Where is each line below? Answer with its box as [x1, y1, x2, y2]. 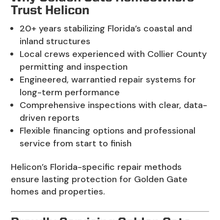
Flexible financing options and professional [20, 125, 196, 137]
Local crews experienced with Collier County [20, 48, 207, 60]
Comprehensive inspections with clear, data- [20, 99, 208, 111]
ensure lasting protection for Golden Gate [11, 173, 188, 186]
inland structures [20, 35, 91, 48]
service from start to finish [20, 137, 132, 150]
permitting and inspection [20, 61, 128, 73]
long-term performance [20, 86, 120, 99]
